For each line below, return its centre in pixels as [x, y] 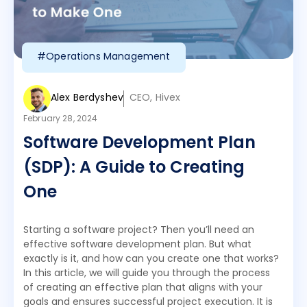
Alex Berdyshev [87, 98]
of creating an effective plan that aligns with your [143, 288]
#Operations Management [104, 57]
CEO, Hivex [155, 98]
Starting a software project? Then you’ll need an [139, 231]
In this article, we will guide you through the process [147, 274]
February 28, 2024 [61, 119]
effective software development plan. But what [137, 245]
